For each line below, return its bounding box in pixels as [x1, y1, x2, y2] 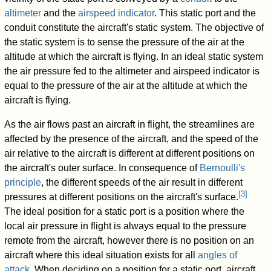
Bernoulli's [200, 163, 246, 174]
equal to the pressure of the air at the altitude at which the [4, 80, 248, 91]
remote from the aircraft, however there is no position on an [4, 235, 255, 246]
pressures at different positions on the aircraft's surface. [4, 192, 239, 203]
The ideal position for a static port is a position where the [4, 206, 245, 217]
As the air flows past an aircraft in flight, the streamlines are [4, 119, 255, 130]
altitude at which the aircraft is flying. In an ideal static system [4, 51, 264, 62]
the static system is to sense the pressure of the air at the [4, 37, 245, 48]
